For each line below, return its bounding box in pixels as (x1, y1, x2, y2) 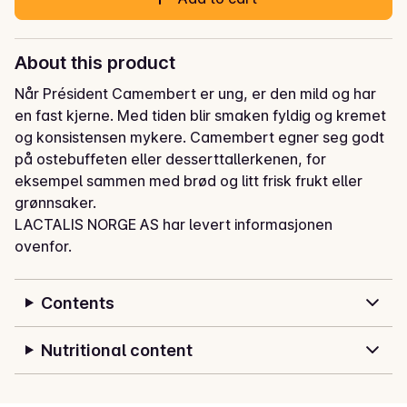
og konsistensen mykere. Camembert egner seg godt (15, 127, 384, 146)
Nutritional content (40, 340, 193, 360)
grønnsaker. (15, 193, 96, 212)
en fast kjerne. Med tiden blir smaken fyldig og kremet (15, 105, 386, 124)
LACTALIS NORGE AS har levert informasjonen (15, 214, 333, 233)
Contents (40, 293, 114, 313)
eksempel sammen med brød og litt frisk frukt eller (15, 171, 362, 190)
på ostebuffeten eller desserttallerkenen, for (15, 149, 326, 168)
